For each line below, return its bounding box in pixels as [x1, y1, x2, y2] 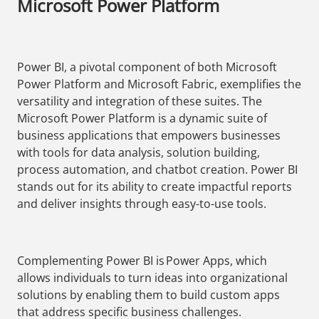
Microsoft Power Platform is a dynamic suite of [17, 110, 267, 127]
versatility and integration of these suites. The [17, 93, 262, 110]
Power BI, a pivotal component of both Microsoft [17, 59, 277, 75]
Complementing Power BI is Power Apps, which [17, 253, 267, 269]
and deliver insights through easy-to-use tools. [17, 196, 266, 212]
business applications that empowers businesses [17, 127, 281, 144]
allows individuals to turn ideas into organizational [17, 270, 288, 286]
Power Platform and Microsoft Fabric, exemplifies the [17, 76, 301, 93]
